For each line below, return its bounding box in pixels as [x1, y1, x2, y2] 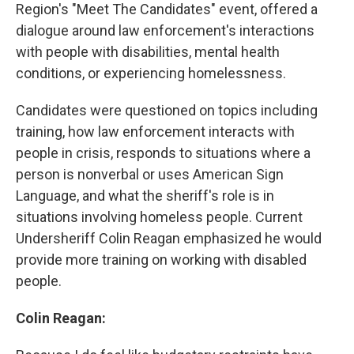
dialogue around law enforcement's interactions [16, 22, 314, 40]
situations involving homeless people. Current [16, 209, 303, 226]
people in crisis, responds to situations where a [16, 145, 311, 162]
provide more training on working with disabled [16, 251, 307, 269]
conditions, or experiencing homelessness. [16, 65, 286, 82]
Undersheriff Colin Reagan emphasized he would [16, 230, 322, 247]
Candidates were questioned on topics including [16, 102, 318, 119]
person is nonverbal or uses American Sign [16, 166, 284, 183]
